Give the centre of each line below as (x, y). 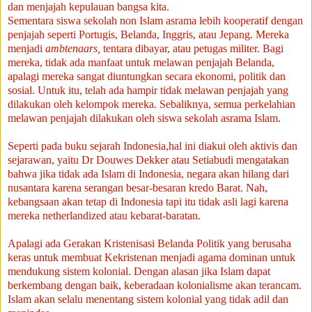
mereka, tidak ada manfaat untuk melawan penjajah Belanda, (141, 62)
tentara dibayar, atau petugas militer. (180, 48)
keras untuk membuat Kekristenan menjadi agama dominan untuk (151, 257)
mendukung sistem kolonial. (69, 271)
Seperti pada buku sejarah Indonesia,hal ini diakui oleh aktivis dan (153, 146)
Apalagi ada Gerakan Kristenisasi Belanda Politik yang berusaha (149, 243)
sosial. (21, 90)
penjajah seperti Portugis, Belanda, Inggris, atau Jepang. (130, 34)
